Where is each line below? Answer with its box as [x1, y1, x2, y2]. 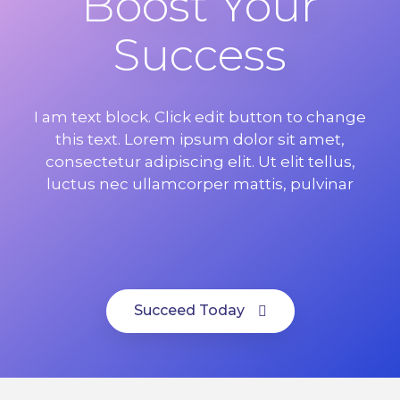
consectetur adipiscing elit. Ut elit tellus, [45, 152, 355, 171]
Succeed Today [133, 302, 245, 320]
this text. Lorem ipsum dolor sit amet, [55, 129, 345, 148]
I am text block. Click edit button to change [34, 107, 366, 126]
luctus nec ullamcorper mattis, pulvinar [46, 174, 354, 193]
